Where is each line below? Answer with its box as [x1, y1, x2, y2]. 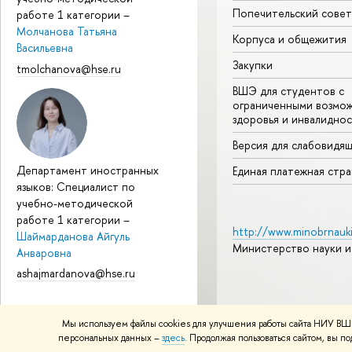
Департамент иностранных [16, 162, 159, 178]
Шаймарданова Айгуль [16, 228, 130, 244]
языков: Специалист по [16, 178, 135, 194]
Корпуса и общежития [233, 31, 346, 46]
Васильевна [16, 40, 73, 56]
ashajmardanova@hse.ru [16, 266, 135, 281]
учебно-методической [16, 195, 133, 211]
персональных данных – [57, 332, 162, 344]
